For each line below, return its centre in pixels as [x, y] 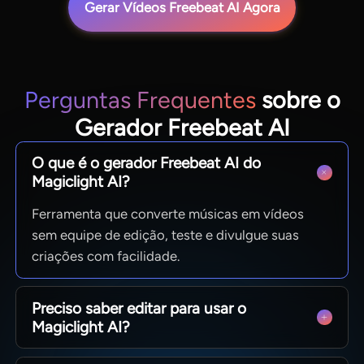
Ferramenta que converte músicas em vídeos [168, 213]
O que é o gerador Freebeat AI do [147, 163]
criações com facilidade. [106, 256]
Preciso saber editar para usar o [139, 308]
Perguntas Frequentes [140, 100]
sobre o [298, 100]
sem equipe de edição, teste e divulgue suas [166, 234]
